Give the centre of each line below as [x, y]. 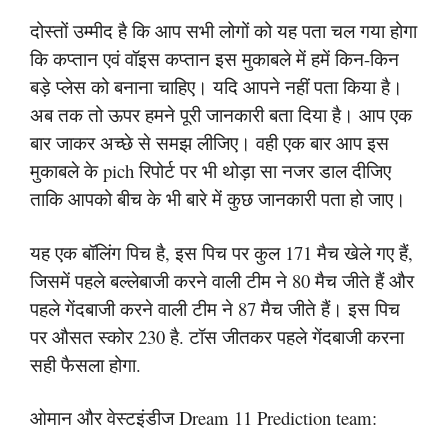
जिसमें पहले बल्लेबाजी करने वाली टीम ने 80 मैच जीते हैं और [222, 280]
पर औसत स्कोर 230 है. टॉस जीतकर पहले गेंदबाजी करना [217, 336]
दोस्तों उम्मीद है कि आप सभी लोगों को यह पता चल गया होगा [223, 30]
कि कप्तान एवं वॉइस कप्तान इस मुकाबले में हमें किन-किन [214, 58]
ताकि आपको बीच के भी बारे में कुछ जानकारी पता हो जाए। [218, 198]
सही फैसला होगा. [85, 364]
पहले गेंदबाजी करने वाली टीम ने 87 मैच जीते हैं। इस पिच [215, 308]
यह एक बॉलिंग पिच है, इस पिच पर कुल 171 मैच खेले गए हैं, [221, 252]
